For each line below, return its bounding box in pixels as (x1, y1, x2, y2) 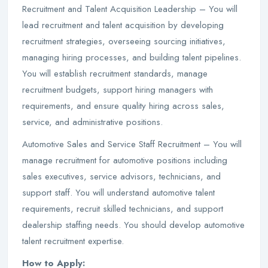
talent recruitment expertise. (22, 234, 124, 248)
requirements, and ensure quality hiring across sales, (22, 99, 224, 112)
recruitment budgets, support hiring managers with (22, 83, 213, 96)
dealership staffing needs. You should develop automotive (22, 218, 245, 232)
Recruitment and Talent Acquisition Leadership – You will (22, 2, 237, 16)
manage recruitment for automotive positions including (22, 154, 227, 167)
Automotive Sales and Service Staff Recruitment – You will (22, 138, 242, 151)
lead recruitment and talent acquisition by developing (22, 19, 224, 32)
